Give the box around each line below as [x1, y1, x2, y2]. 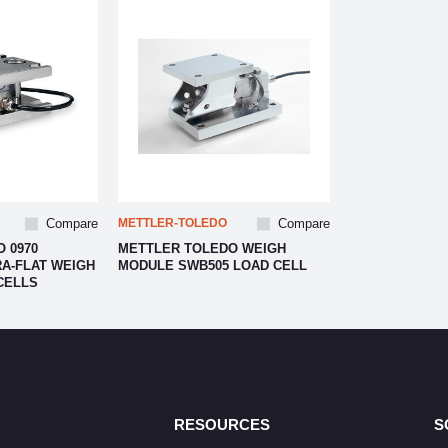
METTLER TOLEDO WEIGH [118, 241, 286, 256]
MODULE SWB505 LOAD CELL [118, 258, 307, 273]
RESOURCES [173, 416, 270, 433]
